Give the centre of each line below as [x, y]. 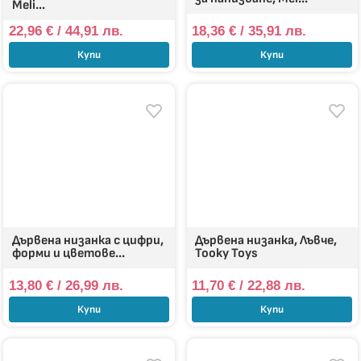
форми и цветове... [69, 254]
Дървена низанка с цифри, [88, 241]
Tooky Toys [227, 254]
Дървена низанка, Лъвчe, [266, 241]
